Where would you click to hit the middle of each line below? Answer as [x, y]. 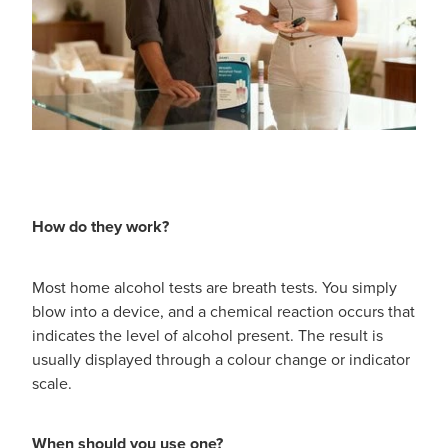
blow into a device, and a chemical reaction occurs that [223, 310]
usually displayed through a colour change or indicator [221, 358]
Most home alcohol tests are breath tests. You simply [214, 286]
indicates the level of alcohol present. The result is [207, 334]
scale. [52, 382]
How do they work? [100, 226]
